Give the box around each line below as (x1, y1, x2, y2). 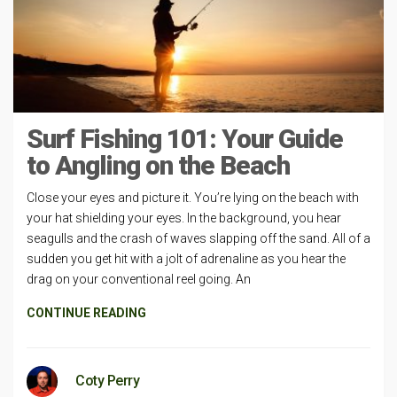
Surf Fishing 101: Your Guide (27, 122, 343, 154)
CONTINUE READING (27, 305, 146, 320)
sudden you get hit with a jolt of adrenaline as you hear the (27, 251, 346, 266)
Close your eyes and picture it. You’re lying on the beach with (27, 190, 359, 205)
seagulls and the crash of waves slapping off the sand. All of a (27, 230, 370, 245)
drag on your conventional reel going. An (27, 271, 251, 286)
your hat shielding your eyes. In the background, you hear (27, 210, 341, 225)
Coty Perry (75, 371, 139, 389)
